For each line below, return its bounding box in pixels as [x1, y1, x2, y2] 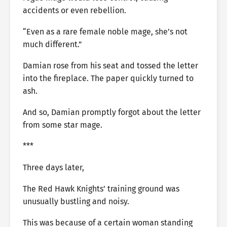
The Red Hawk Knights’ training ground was [23, 184, 179, 194]
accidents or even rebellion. [23, 6, 126, 15]
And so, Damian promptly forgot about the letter [23, 107, 201, 117]
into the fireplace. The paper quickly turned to [23, 73, 194, 83]
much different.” [23, 40, 82, 49]
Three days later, [23, 163, 84, 172]
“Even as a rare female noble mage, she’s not [23, 27, 187, 36]
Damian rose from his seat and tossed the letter [23, 61, 198, 70]
